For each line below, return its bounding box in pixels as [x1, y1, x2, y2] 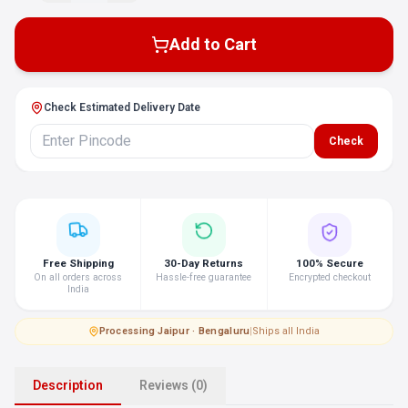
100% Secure [296, 257, 364, 270]
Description [33, 378, 103, 393]
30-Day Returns [164, 257, 244, 270]
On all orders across [34, 271, 123, 283]
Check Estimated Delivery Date [44, 101, 200, 114]
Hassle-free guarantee [156, 271, 252, 283]
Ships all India [252, 325, 321, 337]
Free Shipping [42, 257, 114, 270]
